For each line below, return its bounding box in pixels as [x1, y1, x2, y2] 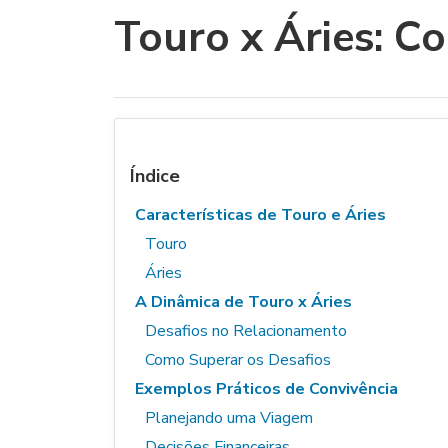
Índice [130, 164, 180, 188]
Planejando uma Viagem [145, 407, 313, 429]
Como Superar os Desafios [145, 349, 331, 371]
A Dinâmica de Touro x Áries [135, 291, 352, 313]
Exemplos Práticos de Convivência [135, 378, 398, 400]
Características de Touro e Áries [135, 204, 386, 226]
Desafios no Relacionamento [145, 320, 347, 342]
